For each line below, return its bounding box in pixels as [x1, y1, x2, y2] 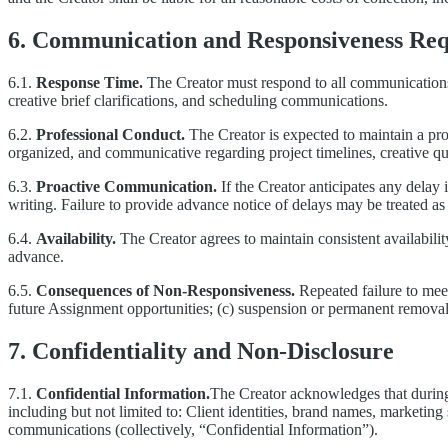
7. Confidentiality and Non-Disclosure [8, 337, 394, 364]
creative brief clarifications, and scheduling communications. [8, 91, 388, 109]
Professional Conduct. [36, 125, 185, 143]
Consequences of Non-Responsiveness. [36, 281, 295, 299]
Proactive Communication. [36, 177, 217, 195]
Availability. [36, 229, 116, 247]
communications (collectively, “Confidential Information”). [8, 420, 378, 438]
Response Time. [36, 73, 143, 91]
